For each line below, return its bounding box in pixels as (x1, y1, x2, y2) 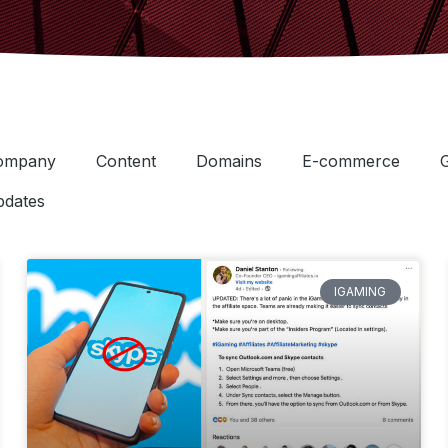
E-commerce (302, 151, 400, 171)
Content (96, 151, 156, 171)
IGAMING (334, 284, 387, 300)
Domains (196, 151, 262, 171)
